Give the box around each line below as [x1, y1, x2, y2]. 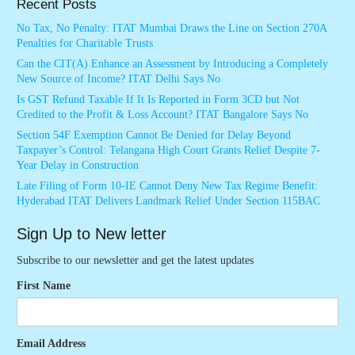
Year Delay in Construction [17, 159, 139, 172]
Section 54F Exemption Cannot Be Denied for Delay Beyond [17, 129, 291, 142]
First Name [17, 279, 71, 292]
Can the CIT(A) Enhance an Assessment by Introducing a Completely [17, 58, 328, 71]
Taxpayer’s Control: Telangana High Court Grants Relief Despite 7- [17, 144, 320, 157]
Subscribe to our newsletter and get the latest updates [17, 254, 254, 266]
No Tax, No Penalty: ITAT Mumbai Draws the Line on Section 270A [17, 22, 326, 35]
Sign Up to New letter [17, 225, 166, 243]
